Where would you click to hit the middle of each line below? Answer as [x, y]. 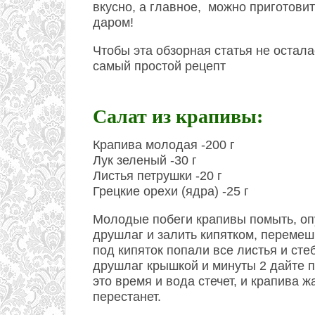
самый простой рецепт [159, 66]
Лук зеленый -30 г [145, 160]
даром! [113, 22]
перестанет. [127, 297]
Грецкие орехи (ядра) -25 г [171, 191]
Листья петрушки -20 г [157, 176]
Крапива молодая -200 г [164, 145]
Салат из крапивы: [178, 116]
